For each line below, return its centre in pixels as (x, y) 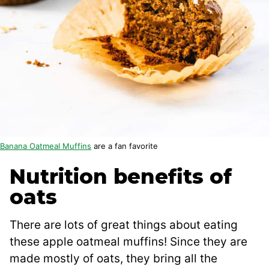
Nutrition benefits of (121, 176)
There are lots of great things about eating (124, 225)
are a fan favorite (125, 146)
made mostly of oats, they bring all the (113, 258)
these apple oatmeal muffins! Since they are (128, 241)
